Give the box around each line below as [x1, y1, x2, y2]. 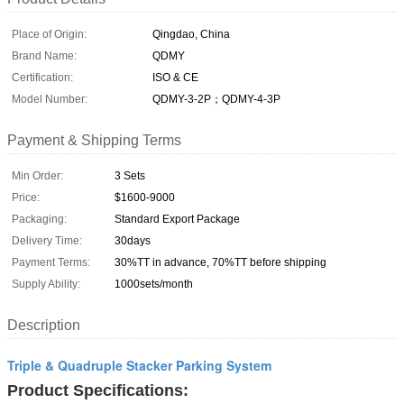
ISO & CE [152, 70, 198, 84]
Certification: [12, 70, 73, 84]
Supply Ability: [12, 277, 80, 290]
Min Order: [12, 169, 63, 182]
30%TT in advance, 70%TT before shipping [115, 255, 326, 269]
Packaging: [12, 212, 67, 225]
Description [7, 317, 80, 333]
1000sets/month [115, 277, 193, 290]
